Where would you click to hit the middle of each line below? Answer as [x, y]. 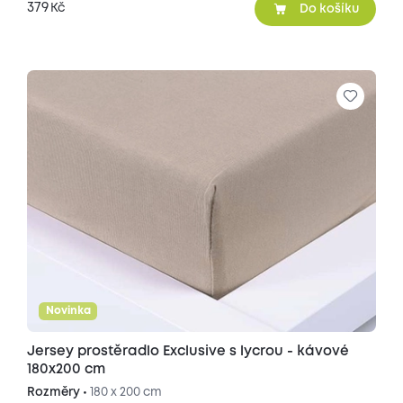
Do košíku [330, 9]
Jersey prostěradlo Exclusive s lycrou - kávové [188, 352]
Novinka [68, 311]
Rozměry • [58, 393]
